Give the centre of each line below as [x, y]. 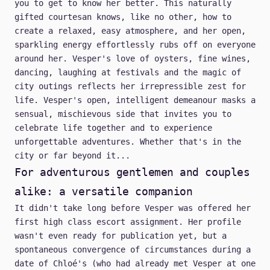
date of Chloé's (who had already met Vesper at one [135, 264]
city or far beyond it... [72, 156]
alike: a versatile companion [104, 192]
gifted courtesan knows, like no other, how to [123, 17]
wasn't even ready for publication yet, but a [121, 236]
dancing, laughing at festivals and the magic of [128, 73]
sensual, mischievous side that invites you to [123, 114]
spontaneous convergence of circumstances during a [133, 250]
